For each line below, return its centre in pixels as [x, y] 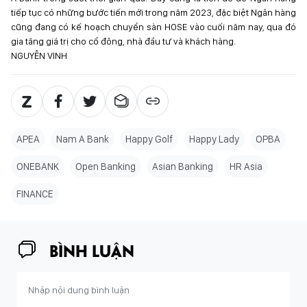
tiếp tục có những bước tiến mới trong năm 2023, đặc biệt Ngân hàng [153, 12]
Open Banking [106, 167]
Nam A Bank [83, 139]
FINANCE [35, 194]
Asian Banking [183, 167]
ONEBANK [38, 167]
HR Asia [246, 167]
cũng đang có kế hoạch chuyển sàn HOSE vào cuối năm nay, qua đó [153, 27]
